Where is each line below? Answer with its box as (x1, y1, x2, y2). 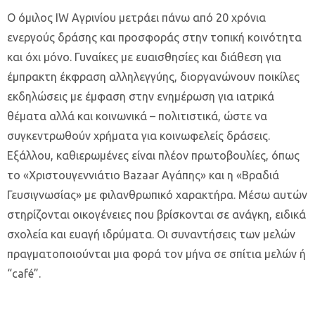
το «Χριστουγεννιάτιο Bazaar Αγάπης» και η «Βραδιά (7, 169, 279, 181)
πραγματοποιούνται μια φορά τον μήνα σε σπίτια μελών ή (7, 247, 306, 260)
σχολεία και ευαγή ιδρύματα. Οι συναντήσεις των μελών (7, 228, 295, 240)
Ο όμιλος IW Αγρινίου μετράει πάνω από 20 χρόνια (7, 11, 266, 24)
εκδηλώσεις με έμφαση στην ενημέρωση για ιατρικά (7, 90, 274, 103)
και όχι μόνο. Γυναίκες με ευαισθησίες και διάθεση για (7, 51, 281, 63)
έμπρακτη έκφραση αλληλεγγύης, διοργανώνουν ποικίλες (7, 70, 300, 83)
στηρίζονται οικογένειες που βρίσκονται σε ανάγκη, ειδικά (7, 208, 306, 221)
